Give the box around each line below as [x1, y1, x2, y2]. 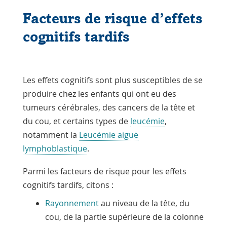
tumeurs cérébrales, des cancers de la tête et [22, 101, 195, 113]
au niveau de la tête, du [98, 197, 190, 209]
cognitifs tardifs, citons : [22, 179, 113, 191]
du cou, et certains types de [22, 115, 130, 127]
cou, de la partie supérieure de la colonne [45, 211, 204, 222]
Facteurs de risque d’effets [22, 10, 202, 27]
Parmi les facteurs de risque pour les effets [22, 165, 186, 177]
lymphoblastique [22, 142, 87, 154]
